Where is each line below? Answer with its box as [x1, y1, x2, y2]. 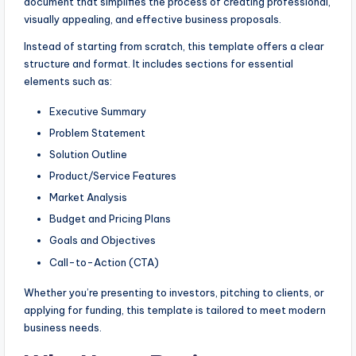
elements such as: [24, 74, 112, 87]
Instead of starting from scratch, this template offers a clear [24, 39, 324, 52]
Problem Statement [49, 126, 145, 139]
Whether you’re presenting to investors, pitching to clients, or [24, 285, 324, 299]
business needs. [24, 320, 102, 334]
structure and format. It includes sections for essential [24, 56, 293, 70]
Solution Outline [49, 148, 127, 161]
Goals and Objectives [49, 234, 156, 247]
